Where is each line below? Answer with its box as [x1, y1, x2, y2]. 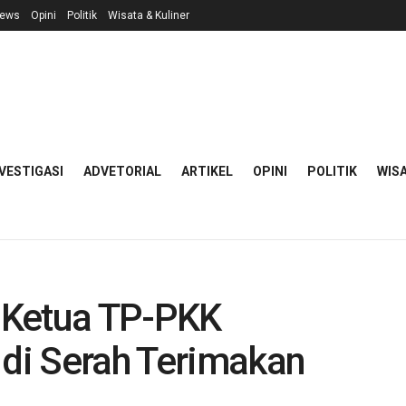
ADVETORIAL [83, 164, 161, 179]
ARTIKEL [181, 164, 233, 179]
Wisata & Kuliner [108, 9, 189, 22]
